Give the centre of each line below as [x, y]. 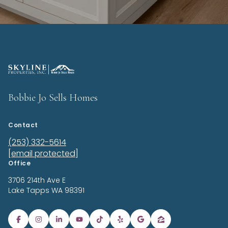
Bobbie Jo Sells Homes [53, 98]
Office [19, 163]
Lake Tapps [29, 191]
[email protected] [43, 154]
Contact [23, 125]
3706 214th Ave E [37, 180]
